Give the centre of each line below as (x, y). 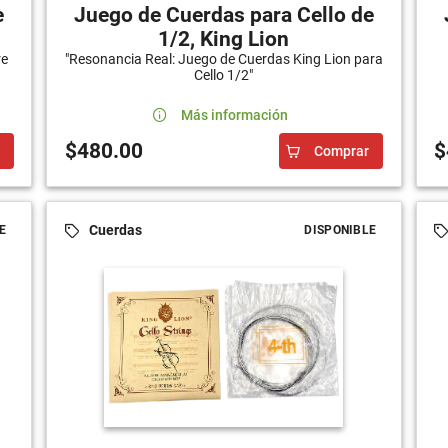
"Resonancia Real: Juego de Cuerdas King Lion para (223, 58)
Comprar (342, 150)
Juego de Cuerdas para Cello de (223, 14)
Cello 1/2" (224, 74)
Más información (234, 114)
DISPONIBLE (340, 229)
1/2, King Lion (224, 38)
